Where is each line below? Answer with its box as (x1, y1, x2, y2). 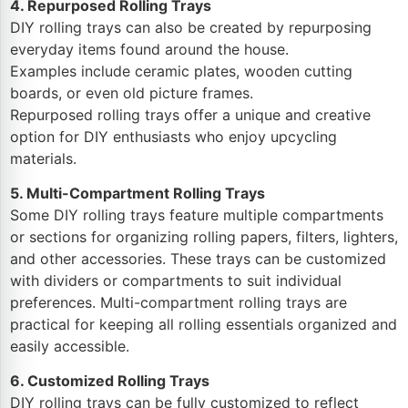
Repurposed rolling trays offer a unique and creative (10, 105, 371, 124)
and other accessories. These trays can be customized (10, 249, 386, 268)
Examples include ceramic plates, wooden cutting (10, 61, 352, 80)
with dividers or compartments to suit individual (10, 270, 342, 290)
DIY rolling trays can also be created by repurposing (10, 17, 372, 36)
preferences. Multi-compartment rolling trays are (10, 292, 347, 311)
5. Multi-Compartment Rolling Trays (10, 183, 265, 202)
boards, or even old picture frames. (10, 83, 253, 102)
